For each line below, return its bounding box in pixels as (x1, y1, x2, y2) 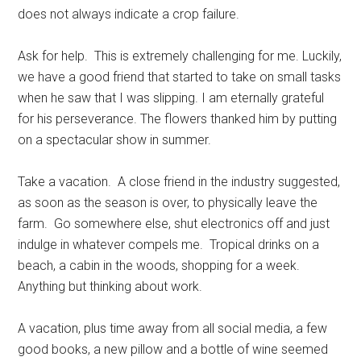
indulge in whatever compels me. (18, 237, 204, 253)
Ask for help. (18, 48, 89, 64)
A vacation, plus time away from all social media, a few (18, 321, 328, 337)
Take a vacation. (18, 174, 112, 190)
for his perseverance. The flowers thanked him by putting (18, 111, 338, 127)
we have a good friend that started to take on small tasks (18, 69, 342, 85)
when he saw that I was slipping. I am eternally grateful (18, 90, 325, 106)
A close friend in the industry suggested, (118, 174, 341, 190)
